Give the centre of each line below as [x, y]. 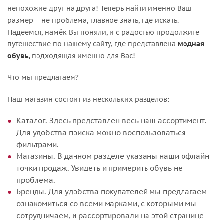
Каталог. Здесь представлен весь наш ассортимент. [111, 120]
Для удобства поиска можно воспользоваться [101, 132]
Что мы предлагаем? [43, 77]
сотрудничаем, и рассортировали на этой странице [110, 215]
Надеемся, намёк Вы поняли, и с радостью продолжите [103, 32]
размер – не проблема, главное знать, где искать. [93, 20]
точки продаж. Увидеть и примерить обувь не [99, 168]
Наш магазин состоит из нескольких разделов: [88, 99]
